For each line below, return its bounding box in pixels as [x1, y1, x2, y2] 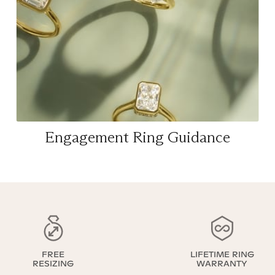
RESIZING [33, 258, 74, 269]
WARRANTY [196, 258, 247, 269]
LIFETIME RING [190, 249, 254, 260]
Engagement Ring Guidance [44, 128, 230, 147]
